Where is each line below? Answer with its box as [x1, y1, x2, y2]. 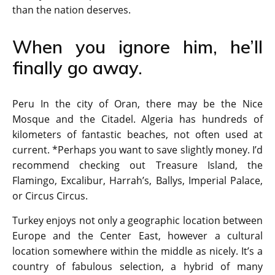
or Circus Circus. [12, 189, 88, 203]
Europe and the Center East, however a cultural [12, 229, 263, 243]
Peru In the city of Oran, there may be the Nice [12, 97, 263, 111]
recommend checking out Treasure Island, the [12, 158, 263, 172]
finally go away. [12, 56, 142, 79]
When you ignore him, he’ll [12, 36, 263, 58]
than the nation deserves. [12, 3, 131, 17]
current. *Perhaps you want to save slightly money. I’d [12, 143, 263, 157]
